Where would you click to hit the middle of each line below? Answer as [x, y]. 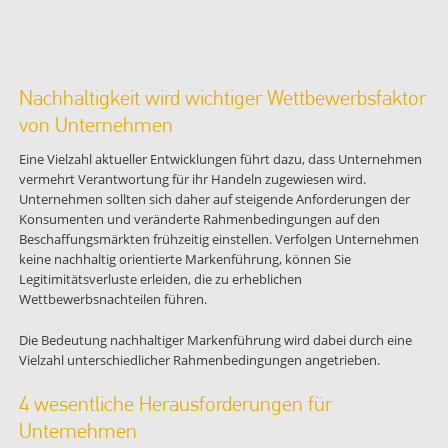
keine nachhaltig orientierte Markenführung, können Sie [184, 259]
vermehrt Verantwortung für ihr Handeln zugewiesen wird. [192, 179]
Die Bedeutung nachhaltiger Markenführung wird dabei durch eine [215, 339]
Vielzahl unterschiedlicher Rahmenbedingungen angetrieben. [200, 359]
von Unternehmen [95, 124]
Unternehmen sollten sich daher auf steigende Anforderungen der [214, 199]
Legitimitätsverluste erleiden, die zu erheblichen [160, 279]
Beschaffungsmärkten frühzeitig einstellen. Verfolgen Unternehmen [218, 239]
